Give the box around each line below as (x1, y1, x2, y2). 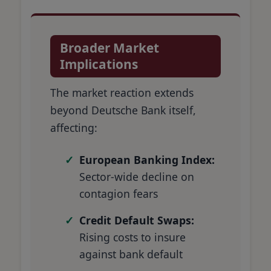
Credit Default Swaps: (79, 212, 194, 227)
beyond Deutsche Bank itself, (50, 102, 196, 117)
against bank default (79, 246, 183, 261)
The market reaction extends (50, 85, 194, 100)
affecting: (50, 120, 97, 135)
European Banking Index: (79, 152, 215, 167)
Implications (60, 56, 138, 73)
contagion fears (79, 186, 158, 201)
